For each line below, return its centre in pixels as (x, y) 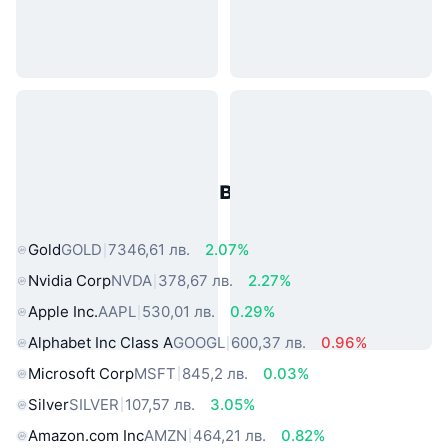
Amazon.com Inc (86, 435)
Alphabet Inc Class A (100, 343)
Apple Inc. (63, 312)
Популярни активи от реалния (204, 190)
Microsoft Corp (81, 373)
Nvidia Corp (69, 281)
